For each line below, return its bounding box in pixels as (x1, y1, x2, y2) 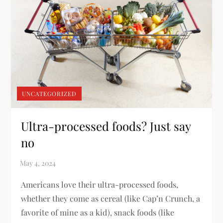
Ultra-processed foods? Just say (21, 118, 191, 134)
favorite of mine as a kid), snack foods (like (21, 207, 175, 218)
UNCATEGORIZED (22, 90, 77, 98)
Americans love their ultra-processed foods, (21, 179, 179, 190)
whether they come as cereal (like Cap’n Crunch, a (21, 193, 201, 204)
